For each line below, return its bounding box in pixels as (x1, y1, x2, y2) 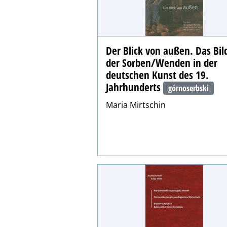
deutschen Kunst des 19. (106, 67, 209, 82)
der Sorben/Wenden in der (106, 55, 217, 70)
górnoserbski (168, 82, 209, 94)
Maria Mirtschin (106, 99, 166, 110)
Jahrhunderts (106, 80, 163, 94)
